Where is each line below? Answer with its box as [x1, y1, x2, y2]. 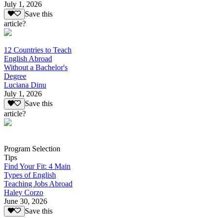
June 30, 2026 [4, 197, 47, 205]
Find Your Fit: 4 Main [4, 162, 71, 170]
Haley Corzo [4, 188, 43, 197]
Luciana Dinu [4, 81, 46, 90]
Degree [4, 72, 26, 81]
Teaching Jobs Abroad [4, 179, 73, 188]
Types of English [4, 170, 56, 179]
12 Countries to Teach [4, 46, 72, 54]
